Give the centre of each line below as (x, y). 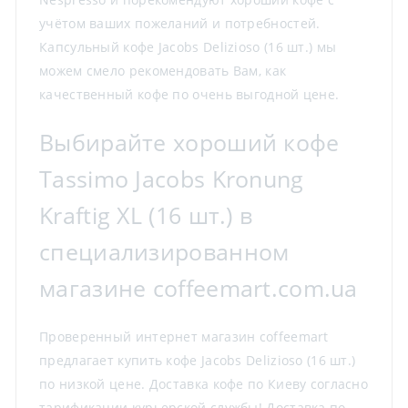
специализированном (164, 251)
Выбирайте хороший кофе (189, 142)
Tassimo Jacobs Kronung (172, 178)
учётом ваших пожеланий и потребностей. (180, 23)
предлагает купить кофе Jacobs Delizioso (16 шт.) (198, 360)
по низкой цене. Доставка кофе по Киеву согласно (204, 383)
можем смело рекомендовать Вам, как (163, 70)
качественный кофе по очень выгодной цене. (189, 94)
